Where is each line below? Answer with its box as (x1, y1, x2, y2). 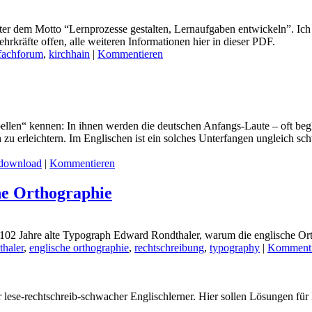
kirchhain (49, 48, 90, 61)
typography (210, 241, 260, 253)
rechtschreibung (134, 241, 204, 253)
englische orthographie (29, 241, 129, 253)
